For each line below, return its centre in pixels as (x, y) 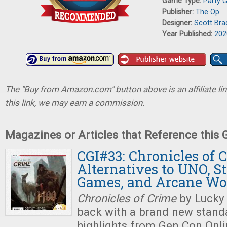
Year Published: (188, 34)
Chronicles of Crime (127, 198)
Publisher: (179, 12)
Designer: (178, 23)
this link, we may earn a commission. (75, 103)
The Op (207, 12)
